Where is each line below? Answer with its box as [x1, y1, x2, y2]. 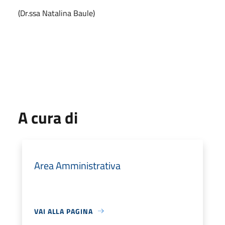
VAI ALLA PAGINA [34, 205, 93, 216]
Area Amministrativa [34, 157, 121, 173]
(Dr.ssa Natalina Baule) [18, 7, 95, 19]
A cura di [18, 105, 78, 130]
